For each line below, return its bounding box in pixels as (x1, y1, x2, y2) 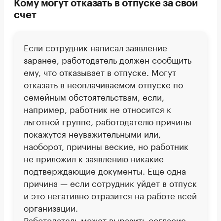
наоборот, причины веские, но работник (24, 139, 188, 152)
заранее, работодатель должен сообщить (24, 53, 191, 66)
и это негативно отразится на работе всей (24, 188, 197, 201)
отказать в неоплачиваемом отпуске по (24, 77, 183, 90)
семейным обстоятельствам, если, (24, 90, 164, 103)
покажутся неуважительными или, (24, 127, 161, 140)
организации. (24, 201, 78, 214)
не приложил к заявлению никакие (24, 151, 164, 164)
